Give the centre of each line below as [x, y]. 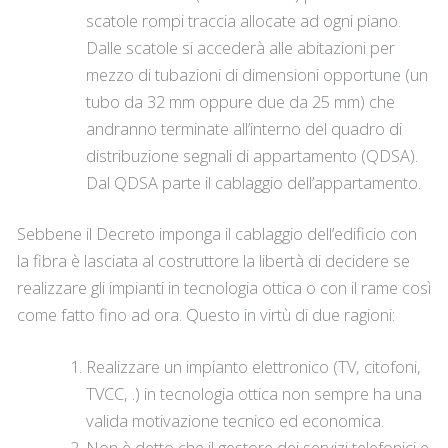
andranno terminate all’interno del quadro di [244, 128]
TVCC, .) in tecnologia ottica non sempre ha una [254, 394]
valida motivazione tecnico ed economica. [235, 421]
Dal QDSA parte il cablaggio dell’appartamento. [254, 182]
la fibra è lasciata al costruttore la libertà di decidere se [213, 261]
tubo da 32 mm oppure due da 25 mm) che [241, 101]
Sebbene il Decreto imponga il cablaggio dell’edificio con [216, 234]
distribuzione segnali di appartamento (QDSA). [252, 155]
